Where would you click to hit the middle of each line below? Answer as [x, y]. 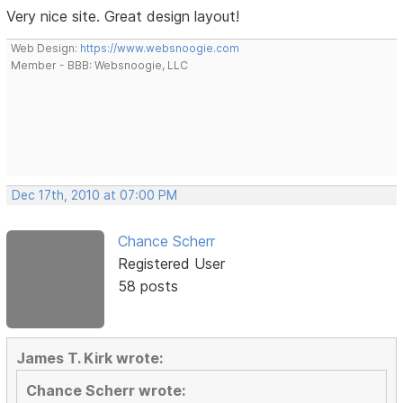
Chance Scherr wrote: [106, 390]
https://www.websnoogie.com [160, 49]
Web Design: [46, 49]
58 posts [148, 287]
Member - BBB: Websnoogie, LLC [100, 66]
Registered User [171, 264]
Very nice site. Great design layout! [123, 17]
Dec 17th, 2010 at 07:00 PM [95, 196]
